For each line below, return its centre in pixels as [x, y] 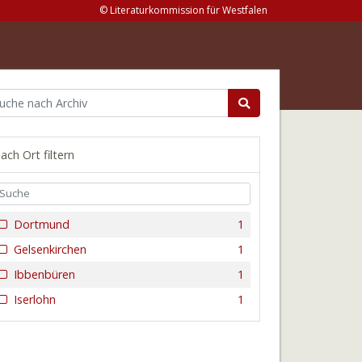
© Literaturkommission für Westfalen [183, 10]
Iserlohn [35, 299]
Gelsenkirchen [51, 249]
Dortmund [42, 224]
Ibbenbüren [45, 274]
